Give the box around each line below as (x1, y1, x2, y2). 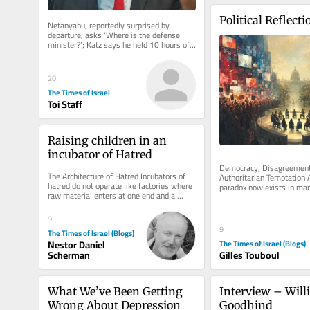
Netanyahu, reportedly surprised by (47, 17, 170, 34)
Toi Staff (47, 95, 82, 114)
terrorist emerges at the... (47, 197, 137, 213)
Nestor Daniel (47, 235, 105, 254)
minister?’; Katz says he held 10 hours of (47, 37, 190, 53)
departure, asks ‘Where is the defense (47, 27, 180, 44)
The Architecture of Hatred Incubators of (47, 167, 185, 184)
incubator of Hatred (47, 147, 152, 161)
